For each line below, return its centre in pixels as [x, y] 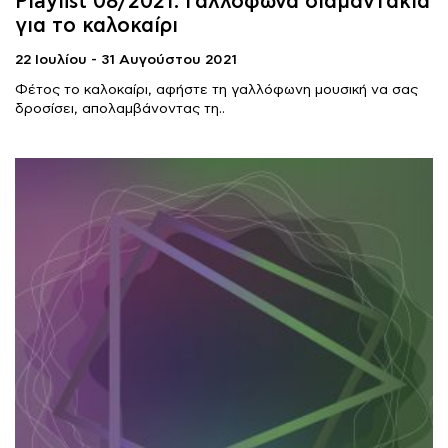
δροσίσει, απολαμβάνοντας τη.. [120, 108]
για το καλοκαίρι [96, 25]
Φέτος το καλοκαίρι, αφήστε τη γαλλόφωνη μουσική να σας [216, 89]
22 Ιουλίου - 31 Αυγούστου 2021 [126, 59]
